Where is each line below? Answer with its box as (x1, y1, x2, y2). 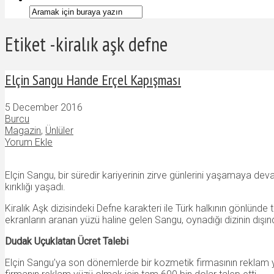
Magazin (5, 124, 41, 136)
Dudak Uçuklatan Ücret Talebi (5, 235, 128, 247)
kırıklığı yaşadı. (5, 180, 65, 193)
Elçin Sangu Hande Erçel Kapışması (5, 70, 181, 89)
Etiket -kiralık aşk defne (5, 31, 168, 57)
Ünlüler (45, 124, 73, 136)
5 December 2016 (5, 101, 83, 113)
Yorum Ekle (5, 136, 53, 148)
